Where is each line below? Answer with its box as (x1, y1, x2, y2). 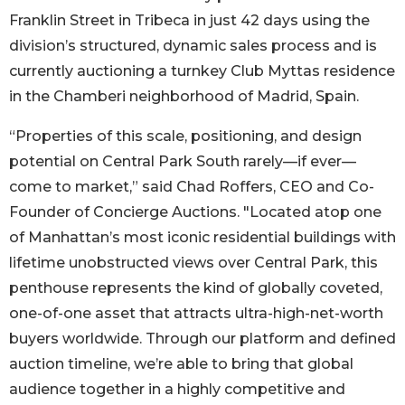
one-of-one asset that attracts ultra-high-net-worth (9, 305, 383, 323)
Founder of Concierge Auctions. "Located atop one (9, 203, 381, 221)
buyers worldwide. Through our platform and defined (9, 330, 396, 348)
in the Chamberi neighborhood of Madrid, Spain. (9, 88, 359, 106)
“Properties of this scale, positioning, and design (9, 127, 362, 146)
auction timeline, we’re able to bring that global (9, 355, 353, 373)
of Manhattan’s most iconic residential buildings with (9, 229, 396, 247)
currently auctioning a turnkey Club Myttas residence (9, 62, 395, 80)
